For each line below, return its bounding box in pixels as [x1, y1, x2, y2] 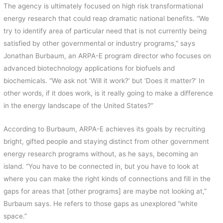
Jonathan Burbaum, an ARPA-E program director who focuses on [3, 51, 212, 60]
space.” [3, 212, 27, 220]
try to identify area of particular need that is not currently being [3, 26, 207, 35]
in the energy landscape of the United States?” [3, 101, 154, 110]
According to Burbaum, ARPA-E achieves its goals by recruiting [3, 124, 206, 133]
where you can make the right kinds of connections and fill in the [3, 174, 211, 183]
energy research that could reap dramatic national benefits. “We [3, 14, 210, 22]
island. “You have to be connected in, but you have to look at [3, 162, 199, 170]
